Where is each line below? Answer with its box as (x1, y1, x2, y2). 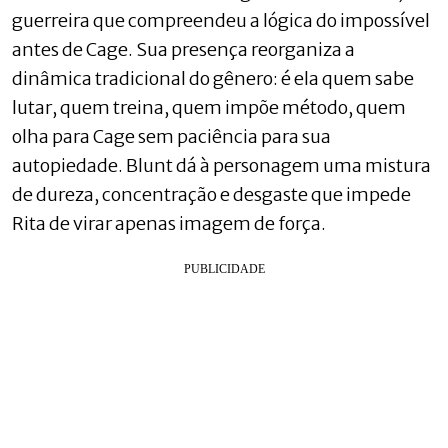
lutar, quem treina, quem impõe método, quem (12, 95, 406, 119)
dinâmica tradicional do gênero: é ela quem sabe (12, 66, 414, 90)
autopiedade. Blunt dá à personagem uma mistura (12, 153, 431, 177)
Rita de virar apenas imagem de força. (12, 211, 326, 235)
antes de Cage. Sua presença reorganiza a (12, 37, 355, 61)
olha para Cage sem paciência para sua (12, 124, 331, 148)
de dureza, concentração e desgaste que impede (12, 182, 411, 206)
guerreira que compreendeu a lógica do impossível (12, 8, 430, 32)
